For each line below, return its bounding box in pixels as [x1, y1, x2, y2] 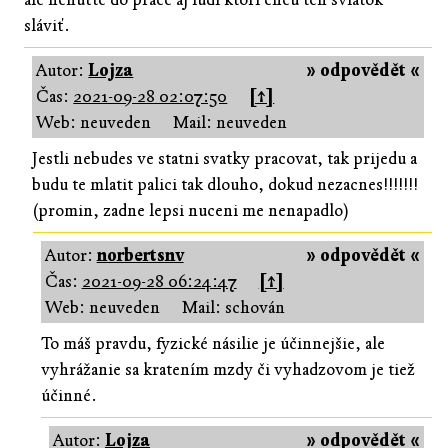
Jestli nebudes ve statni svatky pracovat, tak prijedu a [32, 147, 418, 169]
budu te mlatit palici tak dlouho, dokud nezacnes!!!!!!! [32, 173, 419, 195]
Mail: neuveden [173, 111, 288, 133]
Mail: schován [181, 296, 285, 318]
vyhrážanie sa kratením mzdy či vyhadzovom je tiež [40, 358, 415, 380]
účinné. [40, 384, 97, 406]
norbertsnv [96, 244, 184, 266]
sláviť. [24, 14, 70, 36]
